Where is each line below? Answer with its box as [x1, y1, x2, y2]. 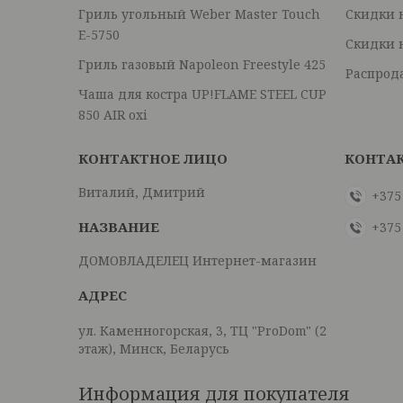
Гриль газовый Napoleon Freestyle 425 [78, 56, 327, 73]
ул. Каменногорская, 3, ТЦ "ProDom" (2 [78, 322, 327, 339]
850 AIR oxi [78, 106, 148, 123]
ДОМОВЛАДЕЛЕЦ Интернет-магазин [78, 252, 318, 269]
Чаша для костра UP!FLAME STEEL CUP [78, 85, 327, 103]
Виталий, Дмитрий [78, 184, 206, 201]
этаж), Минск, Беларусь [78, 340, 230, 357]
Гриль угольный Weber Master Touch [78, 5, 321, 22]
